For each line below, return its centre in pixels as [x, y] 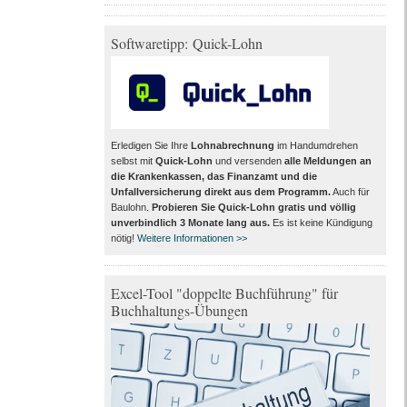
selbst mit [131, 161]
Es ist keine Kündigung [322, 223]
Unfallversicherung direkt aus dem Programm [219, 192]
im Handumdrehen [316, 146]
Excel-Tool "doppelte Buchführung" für [224, 293]
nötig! [124, 238]
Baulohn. [131, 208]
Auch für [350, 192]
